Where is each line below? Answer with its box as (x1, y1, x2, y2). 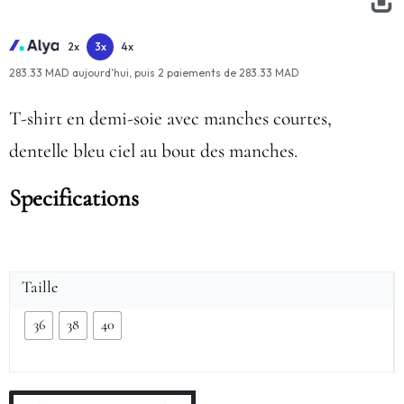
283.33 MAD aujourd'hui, (9, 66, 132, 80)
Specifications (9, 184, 139, 214)
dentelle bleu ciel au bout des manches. (9, 139, 298, 163)
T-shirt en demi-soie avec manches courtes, (9, 106, 332, 131)
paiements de (164, 66, 239, 80)
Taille (22, 276, 58, 297)
